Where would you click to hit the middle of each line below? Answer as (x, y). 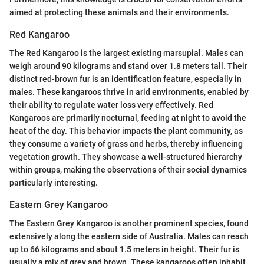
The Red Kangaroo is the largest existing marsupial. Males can (126, 53)
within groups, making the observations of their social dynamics (128, 170)
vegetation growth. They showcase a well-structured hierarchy (126, 157)
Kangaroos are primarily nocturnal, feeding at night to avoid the (128, 118)
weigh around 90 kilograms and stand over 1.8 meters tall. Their (128, 66)
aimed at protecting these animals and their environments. (119, 12)
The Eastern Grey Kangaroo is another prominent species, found (129, 224)
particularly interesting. (54, 183)
